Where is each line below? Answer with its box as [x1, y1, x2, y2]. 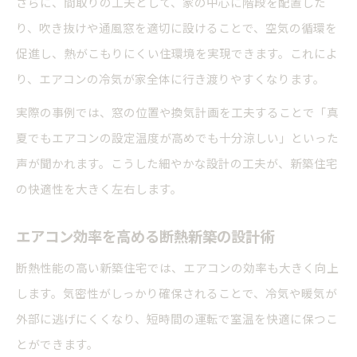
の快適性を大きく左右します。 [16, 180, 182, 198]
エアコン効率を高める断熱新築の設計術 [16, 226, 274, 247]
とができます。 [16, 335, 99, 353]
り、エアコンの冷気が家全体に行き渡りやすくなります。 [16, 70, 325, 88]
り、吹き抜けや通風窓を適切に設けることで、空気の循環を [16, 19, 337, 37]
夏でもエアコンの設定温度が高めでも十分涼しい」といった [16, 129, 339, 147]
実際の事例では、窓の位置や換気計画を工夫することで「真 [16, 104, 339, 121]
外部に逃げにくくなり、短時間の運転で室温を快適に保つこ [16, 310, 338, 328]
